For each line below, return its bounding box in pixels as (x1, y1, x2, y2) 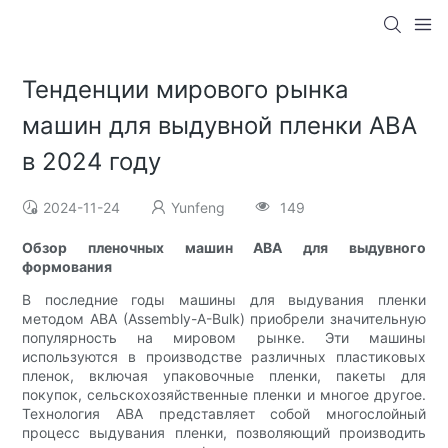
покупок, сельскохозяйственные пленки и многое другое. (22, 386, 426, 404)
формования (22, 258, 113, 276)
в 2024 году (22, 147, 162, 177)
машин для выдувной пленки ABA (22, 111, 418, 141)
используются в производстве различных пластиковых (22, 348, 426, 366)
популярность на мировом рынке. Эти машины (22, 329, 426, 347)
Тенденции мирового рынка (22, 75, 350, 105)
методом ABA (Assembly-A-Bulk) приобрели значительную (22, 310, 426, 328)
